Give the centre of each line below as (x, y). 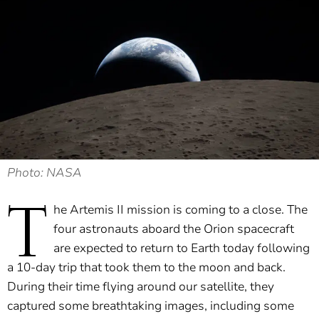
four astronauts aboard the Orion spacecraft (174, 229)
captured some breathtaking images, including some (151, 306)
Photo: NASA (45, 173)
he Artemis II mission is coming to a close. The (181, 210)
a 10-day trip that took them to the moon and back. (146, 268)
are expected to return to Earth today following (182, 249)
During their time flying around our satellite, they (141, 287)
